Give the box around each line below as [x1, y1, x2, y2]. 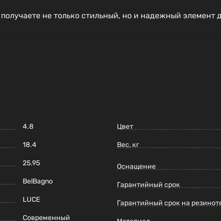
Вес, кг [117, 141, 139, 149]
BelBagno [23, 177, 53, 186]
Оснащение [117, 162, 156, 171]
